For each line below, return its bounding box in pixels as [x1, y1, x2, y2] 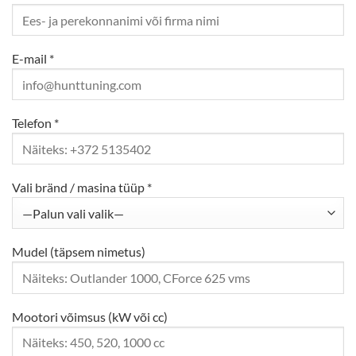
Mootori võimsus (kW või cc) [12, 308, 168, 324]
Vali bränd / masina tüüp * [12, 180, 152, 195]
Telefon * [12, 115, 59, 131]
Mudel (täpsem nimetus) [12, 244, 145, 260]
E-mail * [12, 51, 54, 67]
